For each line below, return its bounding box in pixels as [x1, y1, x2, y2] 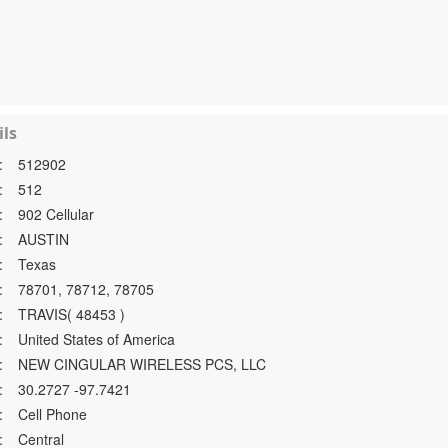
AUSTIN [18, 229, 70, 249]
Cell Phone [18, 404, 88, 424]
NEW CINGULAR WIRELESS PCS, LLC [18, 354, 267, 374]
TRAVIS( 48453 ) [18, 304, 126, 324]
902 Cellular [18, 204, 95, 224]
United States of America [18, 329, 176, 349]
